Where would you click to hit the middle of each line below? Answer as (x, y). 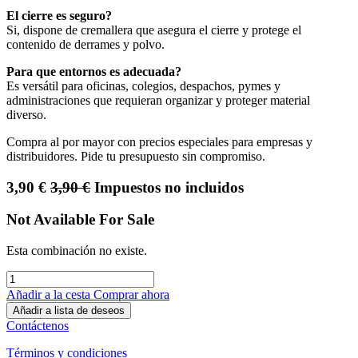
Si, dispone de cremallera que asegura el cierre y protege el (154, 30)
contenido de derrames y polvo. (86, 44)
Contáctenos (38, 326)
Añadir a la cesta (50, 295)
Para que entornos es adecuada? (94, 72)
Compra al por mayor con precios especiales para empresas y (159, 142)
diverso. (26, 115)
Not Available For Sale (80, 220)
